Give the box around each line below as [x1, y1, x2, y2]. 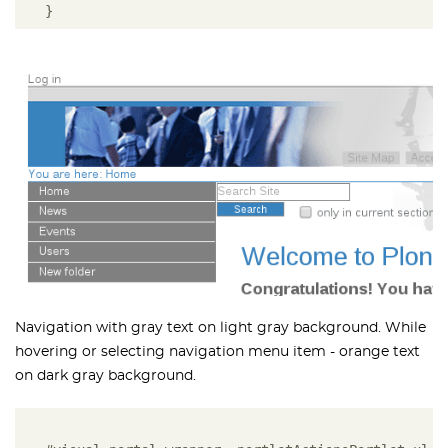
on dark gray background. [15, 369, 196, 384]
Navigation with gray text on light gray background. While [15, 321, 426, 336]
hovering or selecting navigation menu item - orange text [15, 345, 420, 360]
